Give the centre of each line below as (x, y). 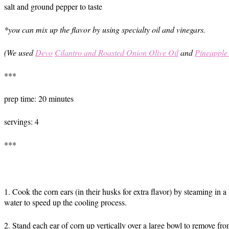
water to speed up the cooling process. (65, 202)
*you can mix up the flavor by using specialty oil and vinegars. (105, 29)
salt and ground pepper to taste (53, 6)
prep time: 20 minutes (39, 98)
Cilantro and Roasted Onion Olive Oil (117, 52)
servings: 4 (21, 121)
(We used (20, 52)
